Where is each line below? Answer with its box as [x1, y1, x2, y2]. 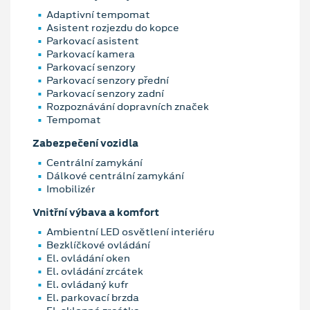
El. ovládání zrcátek [46, 264, 143, 278]
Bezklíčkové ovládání [46, 237, 150, 252]
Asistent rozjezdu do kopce [46, 21, 179, 35]
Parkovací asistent [46, 34, 139, 48]
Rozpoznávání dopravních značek [46, 100, 209, 114]
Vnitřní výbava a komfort [33, 206, 159, 220]
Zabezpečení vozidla [33, 136, 138, 151]
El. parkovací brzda [46, 290, 139, 304]
